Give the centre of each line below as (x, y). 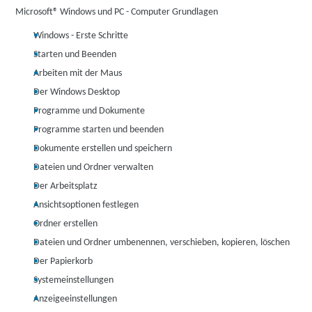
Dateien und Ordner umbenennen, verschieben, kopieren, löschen (162, 243)
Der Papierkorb (63, 262)
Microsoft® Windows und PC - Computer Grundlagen (117, 12)
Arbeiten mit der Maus (78, 73)
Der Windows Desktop (77, 92)
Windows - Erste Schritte (81, 36)
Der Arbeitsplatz (66, 186)
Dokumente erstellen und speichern (103, 149)
